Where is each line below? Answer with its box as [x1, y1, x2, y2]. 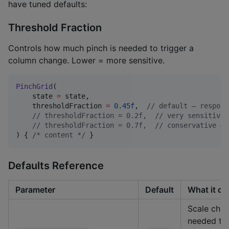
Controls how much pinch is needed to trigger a [8, 43, 194, 54]
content [40, 131, 77, 140]
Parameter [15, 184, 55, 195]
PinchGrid [16, 82, 53, 91]
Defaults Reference [8, 159, 104, 172]
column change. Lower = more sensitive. [8, 55, 165, 66]
